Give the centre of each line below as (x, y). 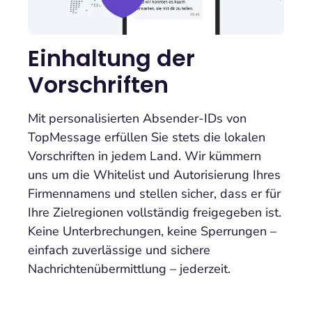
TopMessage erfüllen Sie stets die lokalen (147, 138)
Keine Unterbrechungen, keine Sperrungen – (152, 232)
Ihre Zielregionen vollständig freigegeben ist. (155, 213)
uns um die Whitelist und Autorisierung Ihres (154, 175)
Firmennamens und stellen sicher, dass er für (154, 194)
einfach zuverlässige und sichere (119, 250)
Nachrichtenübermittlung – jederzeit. (129, 269)
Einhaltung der (111, 58)
